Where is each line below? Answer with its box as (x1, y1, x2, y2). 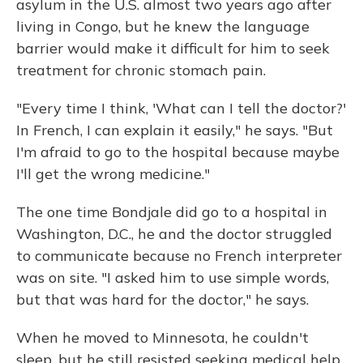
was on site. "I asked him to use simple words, (16, 268, 329, 287)
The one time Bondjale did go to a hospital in (16, 203, 327, 221)
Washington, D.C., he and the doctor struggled (16, 224, 332, 243)
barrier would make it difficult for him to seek (16, 39, 330, 58)
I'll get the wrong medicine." (16, 164, 210, 183)
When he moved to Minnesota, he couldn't (16, 328, 309, 347)
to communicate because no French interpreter (16, 246, 342, 265)
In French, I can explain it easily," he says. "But (16, 121, 333, 139)
